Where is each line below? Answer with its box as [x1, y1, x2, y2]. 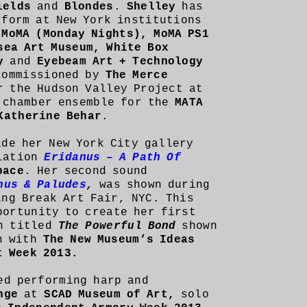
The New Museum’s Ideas [42, 234, 195, 246]
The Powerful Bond [58, 220, 176, 232]
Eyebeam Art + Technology [36, 56, 204, 68]
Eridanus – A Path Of [44, 151, 181, 164]
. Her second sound [23, 165, 148, 177]
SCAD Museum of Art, [44, 288, 181, 301]
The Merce [105, 69, 168, 82]
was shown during [99, 179, 210, 191]
